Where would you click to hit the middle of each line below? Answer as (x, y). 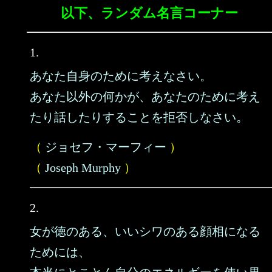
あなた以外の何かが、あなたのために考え (145, 97)
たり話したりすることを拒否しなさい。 (139, 117)
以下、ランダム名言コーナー (149, 13)
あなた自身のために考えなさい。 (121, 76)
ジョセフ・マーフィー (106, 147)
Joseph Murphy (83, 168)
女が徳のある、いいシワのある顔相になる (145, 231)
